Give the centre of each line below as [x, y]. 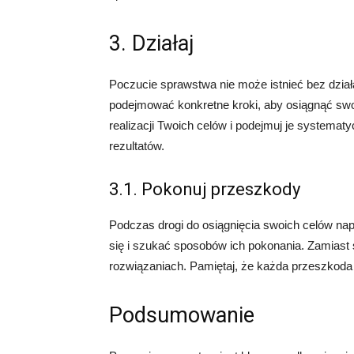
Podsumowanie [182, 315]
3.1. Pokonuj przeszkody [205, 189]
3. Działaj [152, 43]
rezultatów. [137, 146]
